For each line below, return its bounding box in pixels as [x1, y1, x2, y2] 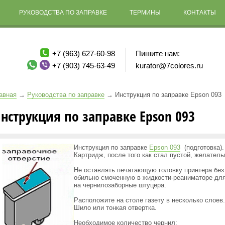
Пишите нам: [136, 49, 180, 58]
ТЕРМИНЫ [130, 9, 161, 16]
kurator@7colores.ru [136, 61, 203, 70]
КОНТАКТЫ [183, 9, 216, 16]
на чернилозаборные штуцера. [74, 181, 166, 189]
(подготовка [184, 144, 220, 151]
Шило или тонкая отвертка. [74, 204, 157, 211]
